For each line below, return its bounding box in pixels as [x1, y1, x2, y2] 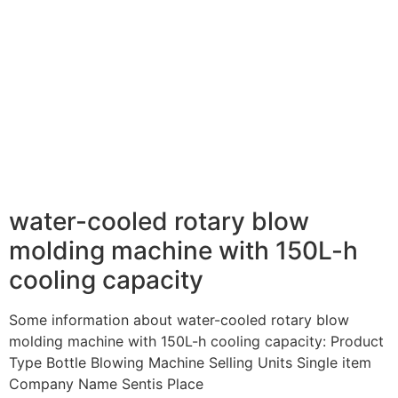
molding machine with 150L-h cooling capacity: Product [9, 332, 384, 351]
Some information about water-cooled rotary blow [9, 311, 349, 330]
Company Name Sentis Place [9, 375, 203, 394]
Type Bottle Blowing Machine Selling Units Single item [9, 354, 371, 372]
